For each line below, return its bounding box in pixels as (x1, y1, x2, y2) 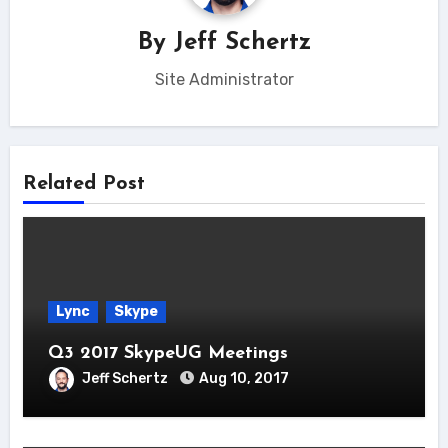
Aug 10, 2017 (198, 370, 289, 387)
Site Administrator (154, 69, 294, 89)
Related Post (22, 174, 145, 194)
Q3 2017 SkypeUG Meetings (47, 344, 288, 363)
